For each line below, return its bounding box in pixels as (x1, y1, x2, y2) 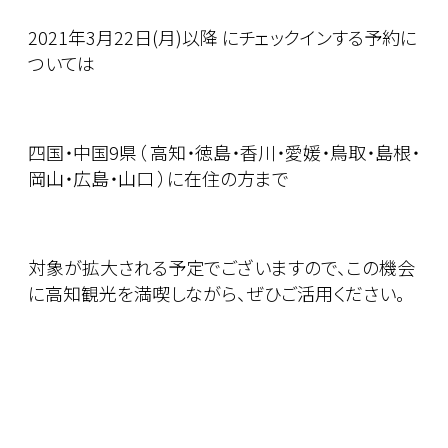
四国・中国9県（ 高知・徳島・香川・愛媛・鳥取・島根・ (28, 139, 420, 166)
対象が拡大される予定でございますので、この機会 (28, 254, 415, 281)
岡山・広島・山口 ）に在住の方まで (28, 165, 289, 192)
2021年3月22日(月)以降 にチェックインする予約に (28, 24, 417, 51)
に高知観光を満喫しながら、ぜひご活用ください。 (28, 280, 405, 307)
